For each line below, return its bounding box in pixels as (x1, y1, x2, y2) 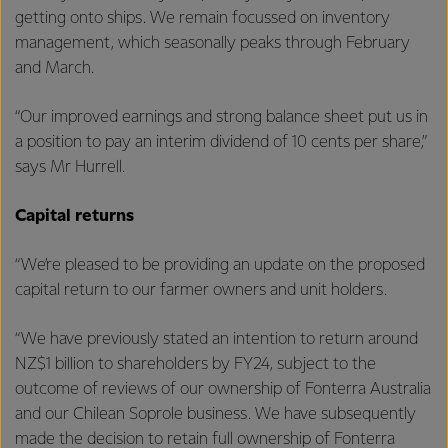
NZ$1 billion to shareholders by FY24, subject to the (15, 355, 376, 373)
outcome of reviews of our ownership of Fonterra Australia (15, 380, 431, 398)
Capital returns (15, 207, 134, 225)
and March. (15, 59, 102, 77)
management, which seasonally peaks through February (15, 34, 410, 52)
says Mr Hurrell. (15, 158, 133, 176)
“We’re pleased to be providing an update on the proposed (15, 256, 425, 274)
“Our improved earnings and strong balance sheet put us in (15, 108, 428, 126)
